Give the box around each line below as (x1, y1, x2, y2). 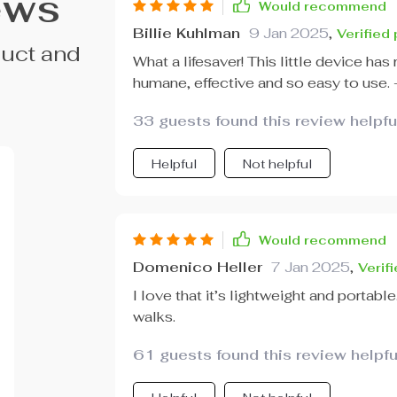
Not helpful (242, 156, 312, 172)
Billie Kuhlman (132, 24, 240, 43)
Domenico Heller (132, 258, 262, 276)
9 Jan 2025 (248, 24, 329, 43)
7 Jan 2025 (270, 258, 350, 276)
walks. (132, 307, 175, 326)
